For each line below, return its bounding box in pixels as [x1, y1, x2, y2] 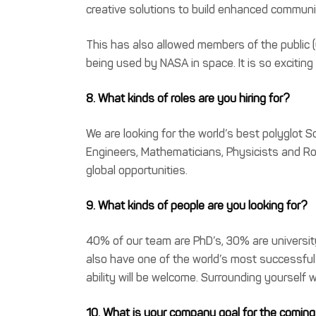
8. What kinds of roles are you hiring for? [86, 91, 289, 105]
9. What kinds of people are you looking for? [86, 198, 307, 212]
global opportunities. [86, 163, 188, 177]
